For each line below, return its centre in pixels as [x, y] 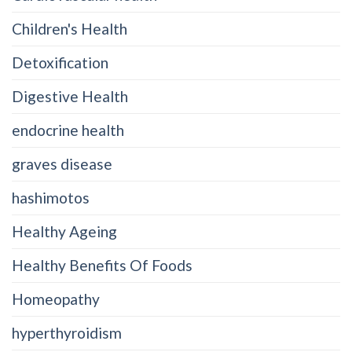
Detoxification [60, 63]
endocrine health [68, 130]
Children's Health [70, 29]
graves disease [62, 164]
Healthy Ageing [64, 232]
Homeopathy [56, 299]
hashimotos [51, 198]
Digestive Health [70, 97]
